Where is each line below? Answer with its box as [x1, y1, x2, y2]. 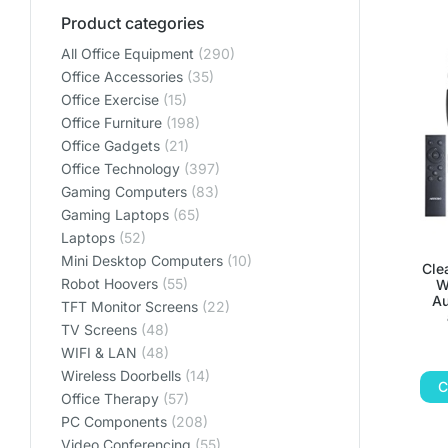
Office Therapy [61, 390, 159, 407]
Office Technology [61, 160, 180, 177]
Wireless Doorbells [61, 367, 181, 384]
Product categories [61, 13, 205, 33]
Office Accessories [61, 68, 183, 85]
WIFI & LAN [61, 344, 137, 361]
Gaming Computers [61, 183, 187, 200]
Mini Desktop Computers [61, 252, 223, 269]
